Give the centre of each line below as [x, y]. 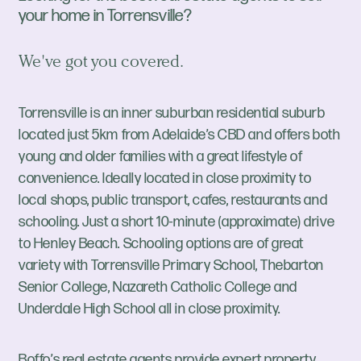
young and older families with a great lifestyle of [161, 157]
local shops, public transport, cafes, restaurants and [173, 201]
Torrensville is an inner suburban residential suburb [172, 114]
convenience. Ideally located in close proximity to [165, 179]
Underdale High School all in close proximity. [149, 309]
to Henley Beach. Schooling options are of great [161, 244]
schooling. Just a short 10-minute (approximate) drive [177, 222]
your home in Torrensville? [105, 16]
